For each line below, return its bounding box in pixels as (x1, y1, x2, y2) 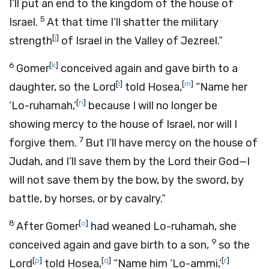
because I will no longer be (86, 99, 217, 112)
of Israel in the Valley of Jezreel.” (59, 34, 223, 47)
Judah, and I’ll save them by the (9, 155, 168, 168)
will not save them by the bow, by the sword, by (9, 174, 244, 187)
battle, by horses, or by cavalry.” (9, 192, 166, 205)
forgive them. (9, 136, 79, 150)
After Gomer (16, 220, 79, 233)
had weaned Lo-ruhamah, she (88, 220, 237, 233)
